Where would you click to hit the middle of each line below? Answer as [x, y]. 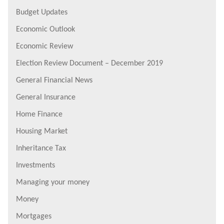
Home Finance [39, 114]
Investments [35, 165]
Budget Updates [42, 12]
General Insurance [46, 97]
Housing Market [42, 131]
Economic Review [44, 46]
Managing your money [53, 182]
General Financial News [54, 80]
